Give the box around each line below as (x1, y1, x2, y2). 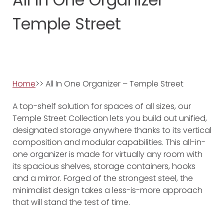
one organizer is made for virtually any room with (12, 148, 202, 160)
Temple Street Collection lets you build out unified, (12, 112, 207, 124)
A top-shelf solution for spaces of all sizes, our (12, 100, 191, 112)
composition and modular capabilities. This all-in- (12, 136, 205, 148)
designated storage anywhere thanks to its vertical (12, 124, 211, 136)
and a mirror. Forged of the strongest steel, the (12, 172, 193, 184)
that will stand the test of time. (12, 196, 130, 208)
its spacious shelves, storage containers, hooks (12, 160, 195, 172)
